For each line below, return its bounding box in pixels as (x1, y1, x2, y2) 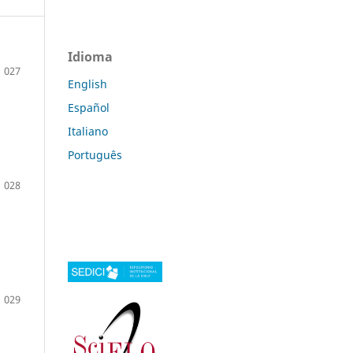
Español (68, 99, 110, 115)
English (68, 76, 107, 91)
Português (68, 147, 122, 162)
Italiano (68, 123, 108, 139)
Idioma (68, 48, 113, 65)
